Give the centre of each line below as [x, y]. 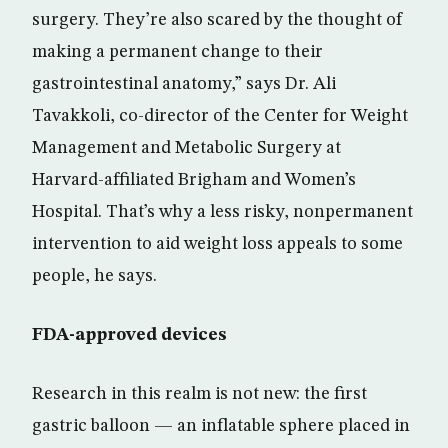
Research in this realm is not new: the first [199, 394]
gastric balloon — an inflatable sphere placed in [221, 426]
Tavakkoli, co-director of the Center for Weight [220, 116]
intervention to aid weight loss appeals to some [217, 244]
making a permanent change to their [177, 52]
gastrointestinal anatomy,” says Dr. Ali [184, 84]
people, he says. [94, 276]
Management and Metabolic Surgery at [186, 148]
